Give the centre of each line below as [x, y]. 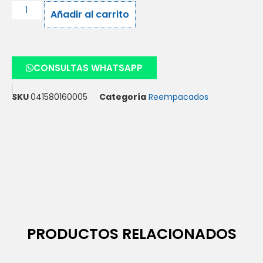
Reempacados [178, 97]
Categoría [123, 97]
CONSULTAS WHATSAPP [88, 68]
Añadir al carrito [90, 15]
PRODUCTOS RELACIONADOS [131, 234]
